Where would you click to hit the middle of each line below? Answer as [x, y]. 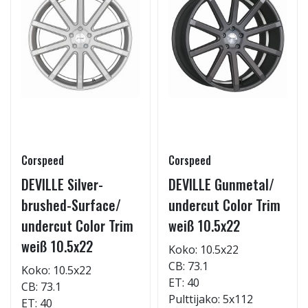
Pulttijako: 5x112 [211, 299]
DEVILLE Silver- [62, 184]
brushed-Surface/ [71, 205]
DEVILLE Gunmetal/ [221, 184]
